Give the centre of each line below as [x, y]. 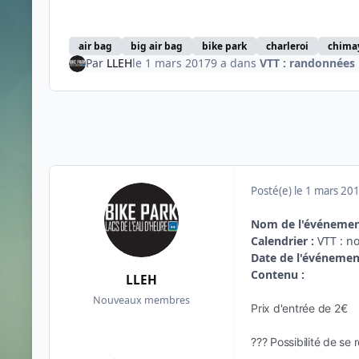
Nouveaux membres [141, 301]
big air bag [157, 46]
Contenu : [278, 274]
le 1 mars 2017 [171, 63]
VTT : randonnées [307, 63]
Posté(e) [272, 190]
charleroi [288, 46]
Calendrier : [282, 240]
